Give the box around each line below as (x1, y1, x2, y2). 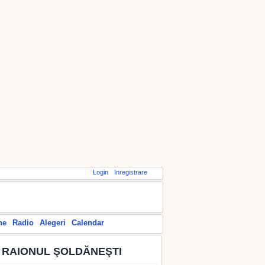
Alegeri (40, 218, 66, 227)
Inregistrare (114, 169, 147, 176)
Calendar (72, 218, 104, 227)
